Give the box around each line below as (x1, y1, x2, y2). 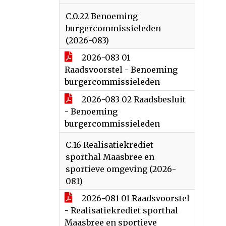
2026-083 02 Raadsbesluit (80, 94, 186, 104)
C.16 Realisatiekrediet (66, 140, 153, 150)
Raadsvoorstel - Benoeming (65, 65, 178, 75)
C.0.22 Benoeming (66, 11, 138, 21)
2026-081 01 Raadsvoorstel (80, 193, 190, 203)
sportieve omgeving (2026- (66, 164, 176, 174)
